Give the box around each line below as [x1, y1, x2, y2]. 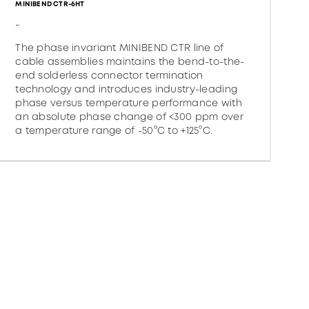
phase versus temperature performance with [15, 96, 242, 110]
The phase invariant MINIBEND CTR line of [15, 41, 224, 54]
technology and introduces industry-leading [15, 82, 238, 96]
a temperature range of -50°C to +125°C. [15, 123, 213, 137]
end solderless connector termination [15, 68, 203, 82]
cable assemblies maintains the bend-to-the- [15, 54, 245, 68]
